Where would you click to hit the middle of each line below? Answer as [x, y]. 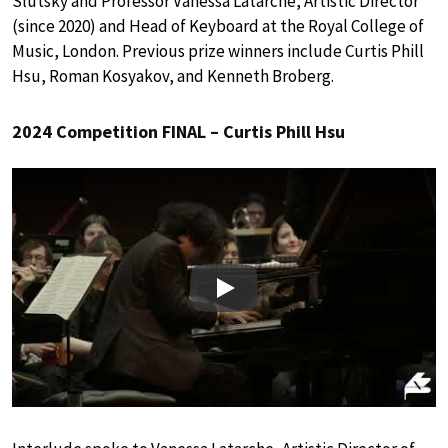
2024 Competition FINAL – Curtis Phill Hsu [178, 132]
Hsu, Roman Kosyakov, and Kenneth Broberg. [173, 76]
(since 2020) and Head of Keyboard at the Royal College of [218, 26]
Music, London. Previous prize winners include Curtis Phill [218, 51]
